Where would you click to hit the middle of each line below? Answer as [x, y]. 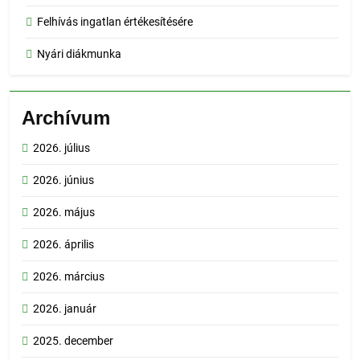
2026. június [63, 180]
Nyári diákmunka [79, 54]
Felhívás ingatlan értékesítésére [115, 22]
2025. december [73, 341]
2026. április [63, 245]
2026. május [64, 213]
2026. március [69, 277]
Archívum [66, 118]
